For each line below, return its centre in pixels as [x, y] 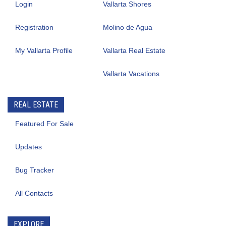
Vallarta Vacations [131, 74]
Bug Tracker [35, 170]
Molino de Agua [128, 27]
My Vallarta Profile [44, 50]
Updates [29, 147]
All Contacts [34, 193]
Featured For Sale [44, 124]
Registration [34, 27]
